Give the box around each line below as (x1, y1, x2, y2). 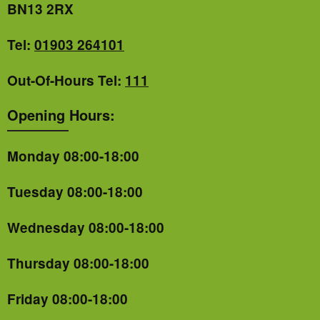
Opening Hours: (7, 104, 115, 125)
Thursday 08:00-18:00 (7, 254, 149, 274)
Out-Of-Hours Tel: (7, 70, 125, 90)
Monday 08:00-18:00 (7, 146, 139, 166)
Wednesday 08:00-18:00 (7, 218, 164, 238)
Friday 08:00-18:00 (7, 289, 128, 309)
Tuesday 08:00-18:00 (7, 182, 143, 202)
